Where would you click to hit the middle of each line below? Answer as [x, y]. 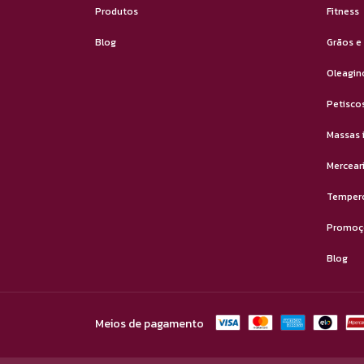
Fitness [343, 12]
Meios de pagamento [149, 323]
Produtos [117, 12]
